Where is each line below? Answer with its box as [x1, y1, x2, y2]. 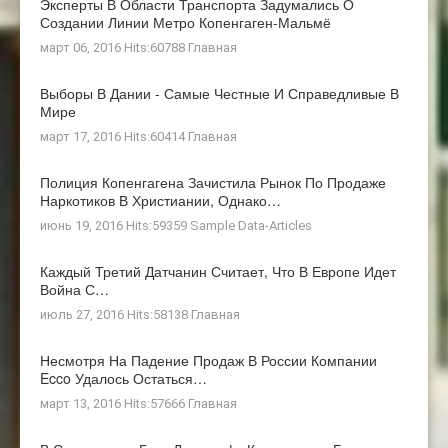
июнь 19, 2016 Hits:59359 [40, 217, 190, 233]
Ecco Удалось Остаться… [40, 367, 207, 388]
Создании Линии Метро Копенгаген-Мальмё [40, 11, 331, 32]
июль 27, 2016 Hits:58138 [40, 306, 191, 322]
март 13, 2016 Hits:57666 [40, 395, 188, 411]
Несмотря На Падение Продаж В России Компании [40, 349, 377, 370]
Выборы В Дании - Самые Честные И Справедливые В [40, 82, 399, 103]
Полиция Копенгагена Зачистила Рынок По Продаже [40, 171, 386, 192]
